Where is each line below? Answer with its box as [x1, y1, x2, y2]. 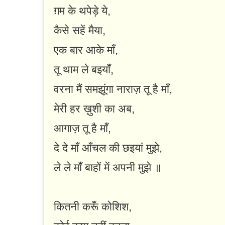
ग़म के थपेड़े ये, [54, 5, 110, 18]
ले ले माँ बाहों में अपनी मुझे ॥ [54, 161, 162, 174]
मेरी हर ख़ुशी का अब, [54, 102, 135, 116]
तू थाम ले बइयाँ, [54, 63, 114, 76]
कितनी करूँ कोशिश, [54, 200, 132, 213]
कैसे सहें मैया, [54, 24, 105, 37]
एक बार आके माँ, [54, 44, 118, 57]
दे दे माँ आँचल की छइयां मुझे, [54, 142, 162, 155]
